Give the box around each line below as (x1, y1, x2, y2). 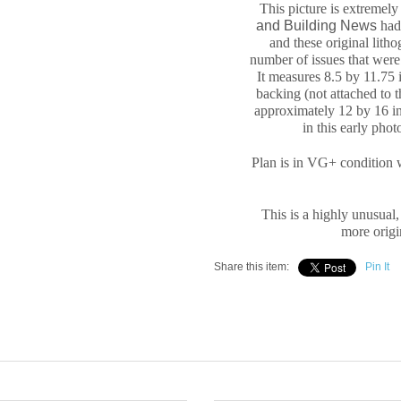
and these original (269, 35, 372, 51)
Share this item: (214, 260, 289, 274)
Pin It (365, 260, 389, 274)
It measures (257, 69, 324, 85)
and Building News (256, 18, 377, 34)
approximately (254, 103, 335, 119)
